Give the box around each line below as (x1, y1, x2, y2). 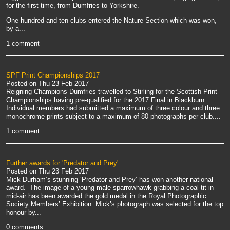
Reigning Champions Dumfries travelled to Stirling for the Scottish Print (6, 88, 217, 96)
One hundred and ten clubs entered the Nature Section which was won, (6, 16, 217, 25)
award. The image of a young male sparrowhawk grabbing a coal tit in (6, 184, 214, 192)
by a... (6, 25, 25, 33)
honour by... (6, 208, 41, 217)
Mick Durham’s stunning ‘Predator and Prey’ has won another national (6, 176, 213, 184)
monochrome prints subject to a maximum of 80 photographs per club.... (6, 112, 221, 121)
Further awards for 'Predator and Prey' (6, 159, 118, 167)
